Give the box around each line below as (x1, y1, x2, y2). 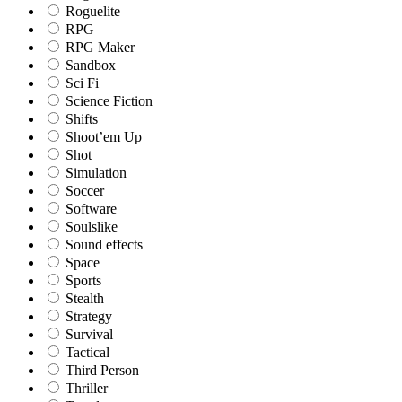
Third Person (62, 362, 139, 378)
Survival (62, 326, 113, 342)
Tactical (62, 344, 109, 360)
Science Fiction (62, 92, 153, 109)
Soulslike (62, 218, 118, 234)
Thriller (62, 380, 108, 396)
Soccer (62, 182, 104, 198)
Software (62, 200, 117, 216)
